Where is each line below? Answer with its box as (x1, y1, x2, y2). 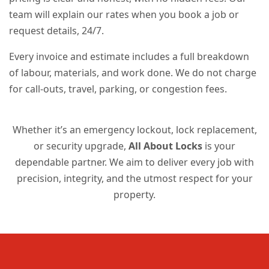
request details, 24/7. (9, 24, 104, 38)
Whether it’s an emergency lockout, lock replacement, (12, 123, 257, 137)
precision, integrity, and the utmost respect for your (16, 172, 253, 186)
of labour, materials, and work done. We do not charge (9, 66, 256, 80)
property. (113, 188, 156, 202)
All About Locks (128, 139, 202, 153)
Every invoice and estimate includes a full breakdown (9, 50, 249, 64)
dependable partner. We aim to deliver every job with (15, 156, 254, 169)
